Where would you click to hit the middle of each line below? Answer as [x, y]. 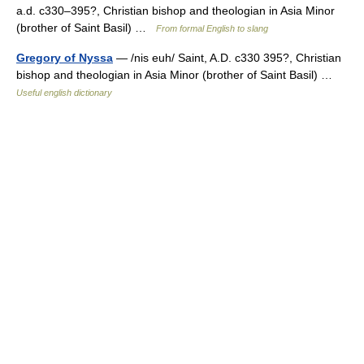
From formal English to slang [212, 28]
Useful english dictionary [64, 93]
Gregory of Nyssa [65, 58]
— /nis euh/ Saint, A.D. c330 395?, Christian [227, 58]
